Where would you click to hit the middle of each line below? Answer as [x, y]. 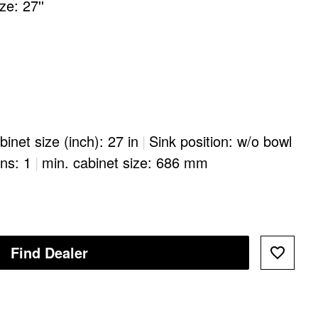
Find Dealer [49, 252]
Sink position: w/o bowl [220, 141]
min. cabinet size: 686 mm [125, 162]
